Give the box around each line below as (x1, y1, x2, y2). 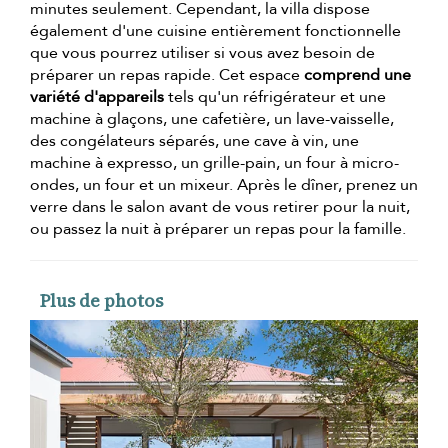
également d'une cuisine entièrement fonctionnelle (30, 19, 401, 42)
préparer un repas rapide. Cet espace (30, 63, 304, 86)
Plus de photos (40, 287, 163, 313)
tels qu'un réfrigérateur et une (164, 85, 386, 108)
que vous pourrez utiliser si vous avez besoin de (30, 41, 375, 64)
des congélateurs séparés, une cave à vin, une (30, 129, 359, 152)
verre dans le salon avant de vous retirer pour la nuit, (30, 195, 410, 218)
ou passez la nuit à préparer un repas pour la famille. (30, 217, 406, 240)
